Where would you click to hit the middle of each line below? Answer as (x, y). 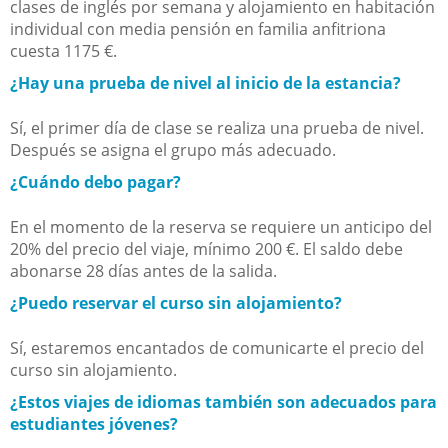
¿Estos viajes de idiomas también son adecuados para (223, 401)
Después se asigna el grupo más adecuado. (173, 149)
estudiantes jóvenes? (94, 423)
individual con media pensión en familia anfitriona (198, 28)
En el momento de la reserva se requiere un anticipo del (221, 226)
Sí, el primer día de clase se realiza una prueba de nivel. (217, 127)
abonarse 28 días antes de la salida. (143, 270)
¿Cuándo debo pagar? (95, 181)
